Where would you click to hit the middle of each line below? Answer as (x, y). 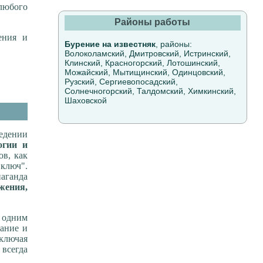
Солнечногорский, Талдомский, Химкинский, (150, 91)
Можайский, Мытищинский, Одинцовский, (145, 73)
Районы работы (153, 22)
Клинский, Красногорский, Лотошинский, (142, 63)
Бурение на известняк (110, 44)
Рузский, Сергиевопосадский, (121, 82)
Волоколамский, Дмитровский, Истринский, (147, 54)
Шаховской (85, 101)
